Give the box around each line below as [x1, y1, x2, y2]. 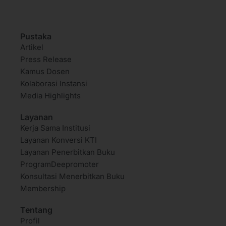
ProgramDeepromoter [20, 159, 99, 169]
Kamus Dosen [20, 67, 70, 77]
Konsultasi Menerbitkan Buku [20, 172, 125, 182]
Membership [20, 184, 66, 194]
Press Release [20, 54, 72, 65]
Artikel [20, 42, 43, 52]
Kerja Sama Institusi [20, 123, 90, 133]
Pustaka [20, 31, 51, 42]
